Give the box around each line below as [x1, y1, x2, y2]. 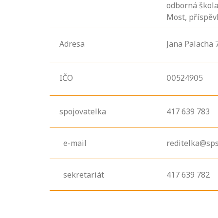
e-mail [59, 138, 92, 149]
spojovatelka [59, 106, 106, 117]
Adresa [59, 38, 85, 50]
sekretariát [59, 169, 106, 181]
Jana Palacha [166, 38, 213, 50]
